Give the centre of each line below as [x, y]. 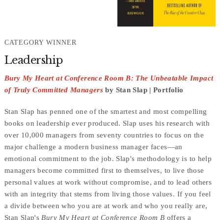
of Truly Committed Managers [54, 90]
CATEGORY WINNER [40, 43]
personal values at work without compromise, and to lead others [108, 182]
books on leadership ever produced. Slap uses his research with [107, 124]
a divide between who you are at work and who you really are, [106, 206]
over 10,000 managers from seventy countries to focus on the [104, 135]
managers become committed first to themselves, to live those [104, 171]
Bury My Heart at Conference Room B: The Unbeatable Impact [109, 78]
